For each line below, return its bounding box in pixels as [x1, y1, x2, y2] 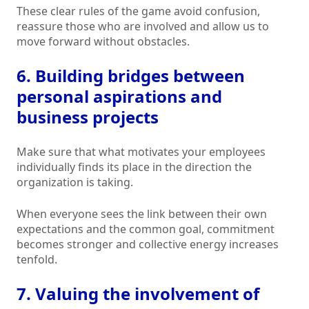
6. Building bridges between [17, 64, 245, 88]
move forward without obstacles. [17, 34, 190, 50]
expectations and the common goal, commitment [17, 221, 275, 237]
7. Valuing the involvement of [17, 282, 259, 306]
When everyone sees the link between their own [17, 206, 267, 222]
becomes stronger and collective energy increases [17, 237, 279, 252]
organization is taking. [17, 175, 133, 190]
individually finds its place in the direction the [17, 159, 252, 175]
